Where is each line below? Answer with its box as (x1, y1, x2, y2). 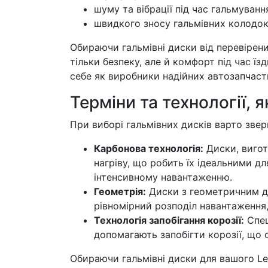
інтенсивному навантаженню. (94, 171, 232, 183)
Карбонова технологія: (94, 142, 203, 154)
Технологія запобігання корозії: (94, 214, 244, 226)
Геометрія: (94, 185, 146, 197)
